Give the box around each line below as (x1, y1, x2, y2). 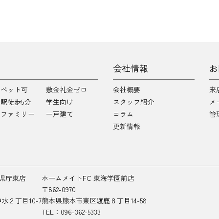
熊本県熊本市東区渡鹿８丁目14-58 (42, 196, 147, 205)
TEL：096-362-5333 (42, 207, 101, 217)
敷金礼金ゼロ (46, 85, 87, 94)
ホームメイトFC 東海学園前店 (42, 173, 134, 183)
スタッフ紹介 (113, 97, 154, 107)
